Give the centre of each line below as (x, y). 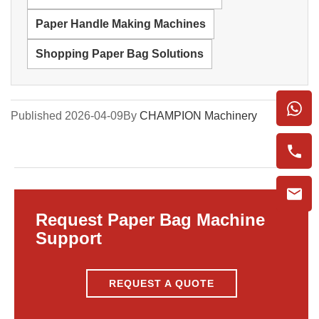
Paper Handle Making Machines (121, 23)
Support (69, 238)
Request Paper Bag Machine (150, 219)
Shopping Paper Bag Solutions (120, 53)
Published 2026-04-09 (67, 115)
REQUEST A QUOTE (161, 283)
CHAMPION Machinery (198, 115)
